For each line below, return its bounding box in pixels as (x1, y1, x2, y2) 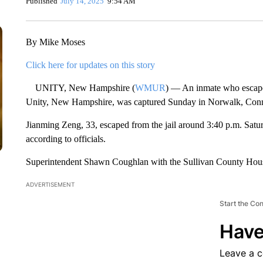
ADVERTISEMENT (25, 181, 75, 188)
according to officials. (25, 134, 106, 144)
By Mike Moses (25, 37, 85, 47)
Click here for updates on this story (25, 60, 155, 70)
